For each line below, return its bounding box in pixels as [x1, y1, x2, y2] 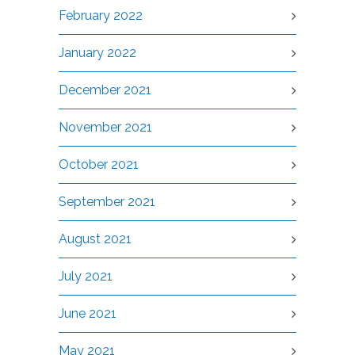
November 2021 [59, 120, 152, 135]
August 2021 [59, 231, 132, 246]
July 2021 [59, 269, 113, 284]
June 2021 [59, 306, 116, 321]
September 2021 [59, 194, 155, 209]
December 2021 [59, 82, 151, 97]
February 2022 [59, 8, 143, 23]
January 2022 [59, 45, 136, 60]
